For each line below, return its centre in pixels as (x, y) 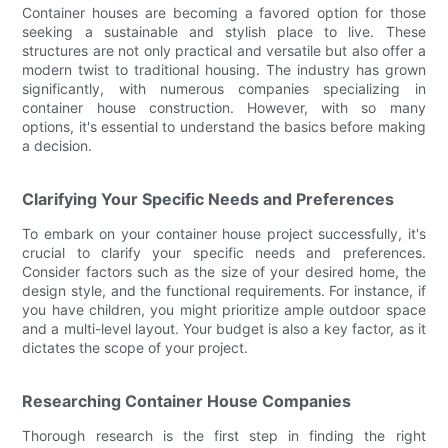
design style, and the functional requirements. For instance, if (224, 290)
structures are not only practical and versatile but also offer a (224, 50)
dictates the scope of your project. (135, 347)
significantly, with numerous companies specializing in (224, 88)
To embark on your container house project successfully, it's (224, 233)
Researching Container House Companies (187, 400)
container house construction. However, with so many (224, 107)
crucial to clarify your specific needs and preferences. (224, 252)
